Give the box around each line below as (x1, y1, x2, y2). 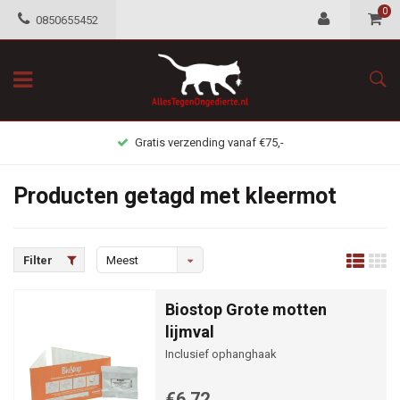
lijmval (165, 322, 214, 341)
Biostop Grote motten (165, 300, 327, 319)
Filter (23, 254, 53, 267)
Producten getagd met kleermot (13, 183, 337, 209)
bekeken (106, 280, 151, 294)
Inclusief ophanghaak (165, 347, 277, 361)
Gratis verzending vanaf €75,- (134, 136, 284, 149)
